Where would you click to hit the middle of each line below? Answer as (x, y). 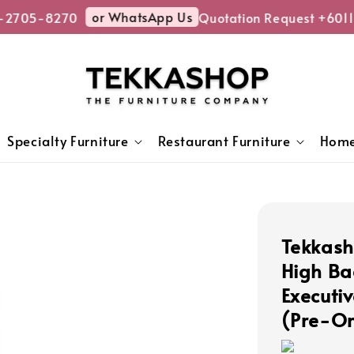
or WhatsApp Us (132, 17)
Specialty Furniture (68, 141)
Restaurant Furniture (224, 141)
